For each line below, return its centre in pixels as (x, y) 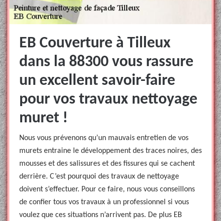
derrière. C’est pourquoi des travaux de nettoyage (99, 177)
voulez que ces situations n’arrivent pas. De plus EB (101, 215)
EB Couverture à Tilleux (95, 43)
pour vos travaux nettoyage (108, 100)
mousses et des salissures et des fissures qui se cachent (107, 164)
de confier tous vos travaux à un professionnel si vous (104, 202)
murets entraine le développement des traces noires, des (110, 151)
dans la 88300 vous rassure (106, 62)
